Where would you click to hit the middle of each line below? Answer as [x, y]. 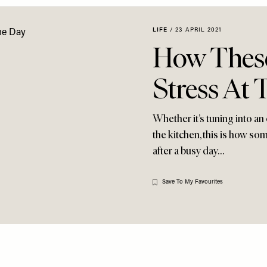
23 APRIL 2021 [198, 30]
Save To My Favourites [193, 182]
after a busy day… [188, 151]
